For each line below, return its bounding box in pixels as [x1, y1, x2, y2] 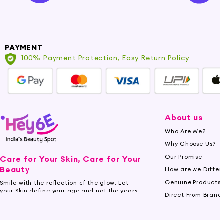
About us [165, 112, 203, 123]
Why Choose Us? [165, 140, 216, 148]
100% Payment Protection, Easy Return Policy [21, 54, 190, 63]
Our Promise [165, 153, 202, 161]
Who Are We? [165, 127, 206, 135]
